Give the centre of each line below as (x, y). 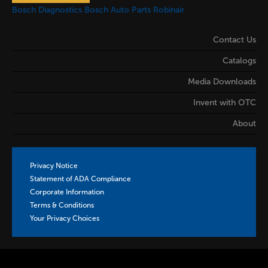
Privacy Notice (54, 166)
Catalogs (239, 61)
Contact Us (234, 40)
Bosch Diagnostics (47, 10)
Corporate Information (67, 192)
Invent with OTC (225, 103)
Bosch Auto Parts (118, 10)
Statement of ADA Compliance (80, 179)
